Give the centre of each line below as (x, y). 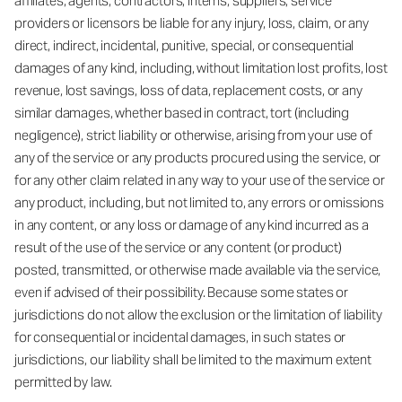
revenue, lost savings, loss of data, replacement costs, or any (188, 90)
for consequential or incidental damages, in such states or (180, 336)
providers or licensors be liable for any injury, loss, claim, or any (192, 22)
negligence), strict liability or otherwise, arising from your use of (193, 135)
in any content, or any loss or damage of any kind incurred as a (192, 224)
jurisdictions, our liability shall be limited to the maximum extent (193, 359)
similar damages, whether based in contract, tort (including (182, 112)
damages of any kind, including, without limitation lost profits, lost (201, 67)
